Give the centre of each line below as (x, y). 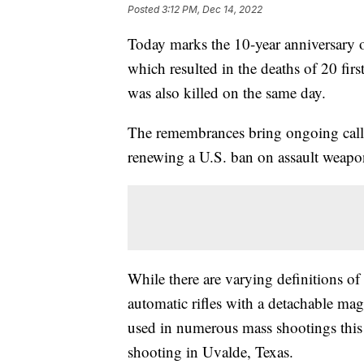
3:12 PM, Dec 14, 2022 (212, 10)
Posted (145, 10)
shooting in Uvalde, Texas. (210, 352)
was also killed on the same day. (227, 93)
